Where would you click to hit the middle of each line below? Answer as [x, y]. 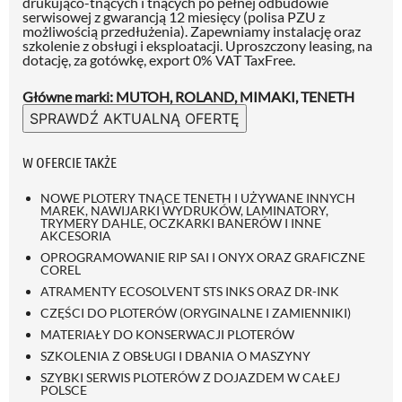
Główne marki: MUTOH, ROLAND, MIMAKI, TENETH [188, 96]
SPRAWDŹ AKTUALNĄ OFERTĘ [135, 118]
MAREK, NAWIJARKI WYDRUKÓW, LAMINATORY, [184, 210]
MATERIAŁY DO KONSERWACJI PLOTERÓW [167, 334]
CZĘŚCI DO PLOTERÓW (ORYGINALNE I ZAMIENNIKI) [196, 312]
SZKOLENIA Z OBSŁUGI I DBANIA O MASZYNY [175, 355]
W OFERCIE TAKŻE [70, 162]
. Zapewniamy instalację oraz [273, 31]
